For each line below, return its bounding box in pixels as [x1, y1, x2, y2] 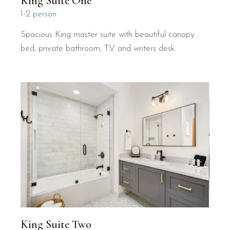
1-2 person [21, 9, 57, 18]
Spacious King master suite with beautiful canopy [21, 30, 195, 39]
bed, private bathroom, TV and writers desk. [21, 44, 177, 53]
